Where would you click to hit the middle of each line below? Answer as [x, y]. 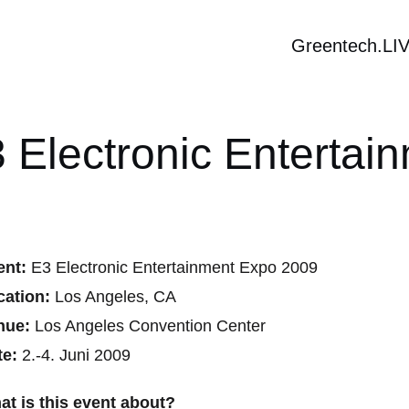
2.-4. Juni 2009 [74, 355]
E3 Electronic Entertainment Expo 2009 [174, 267]
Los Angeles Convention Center [150, 326]
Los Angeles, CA [115, 297]
